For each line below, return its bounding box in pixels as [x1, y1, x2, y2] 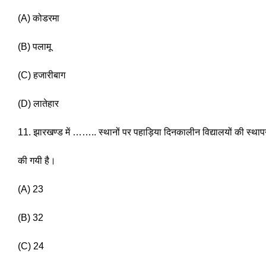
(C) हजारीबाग [18, 70, 68, 81]
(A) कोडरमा [18, 13, 62, 24]
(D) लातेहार [18, 99, 61, 109]
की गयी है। [18, 156, 58, 166]
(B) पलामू [18, 42, 51, 52]
